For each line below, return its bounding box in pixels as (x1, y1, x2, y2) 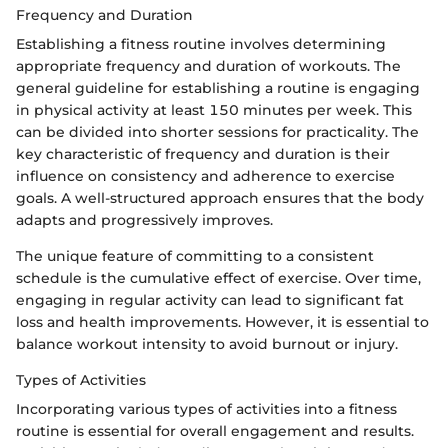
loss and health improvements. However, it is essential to (16, 313, 429, 332)
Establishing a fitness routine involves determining (16, 35, 386, 54)
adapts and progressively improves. (16, 211, 273, 230)
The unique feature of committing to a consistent (16, 247, 374, 266)
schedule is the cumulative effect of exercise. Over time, (16, 269, 421, 288)
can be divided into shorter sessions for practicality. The (16, 123, 419, 142)
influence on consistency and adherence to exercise (16, 167, 395, 186)
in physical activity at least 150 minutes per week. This (16, 101, 412, 120)
